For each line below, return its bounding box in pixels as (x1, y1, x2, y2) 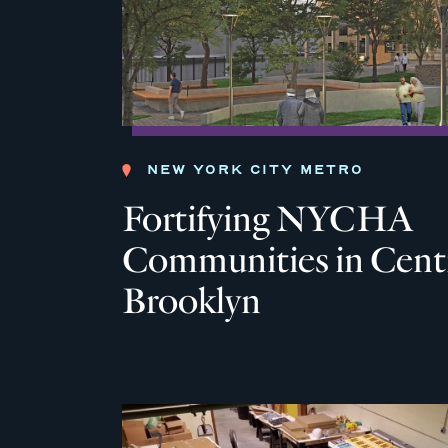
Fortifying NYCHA (122, 197, 413, 243)
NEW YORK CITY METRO (147, 162, 364, 178)
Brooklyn (122, 279, 261, 325)
